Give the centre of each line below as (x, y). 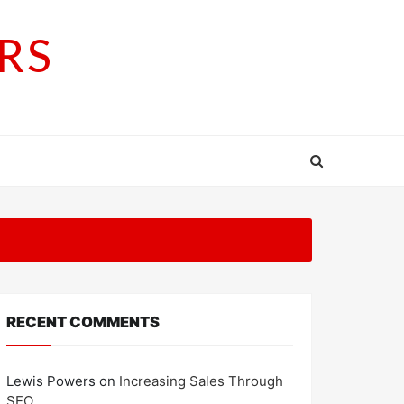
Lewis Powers (51, 381)
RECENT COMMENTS (83, 322)
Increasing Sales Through (201, 381)
